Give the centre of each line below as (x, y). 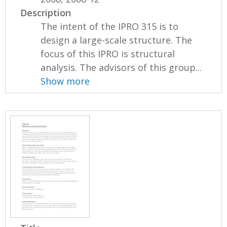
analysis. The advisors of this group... (121, 67)
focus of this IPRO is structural (108, 53)
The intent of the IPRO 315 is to (110, 26)
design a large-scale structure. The (117, 40)
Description (46, 12)
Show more (65, 81)
